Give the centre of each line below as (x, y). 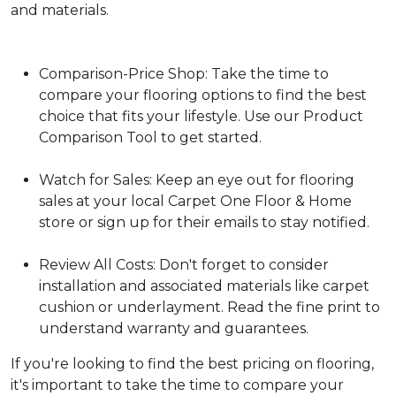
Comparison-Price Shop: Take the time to (184, 74)
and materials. (60, 11)
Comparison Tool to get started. (150, 138)
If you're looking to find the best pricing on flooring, (192, 364)
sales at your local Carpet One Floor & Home (195, 202)
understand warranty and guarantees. (174, 329)
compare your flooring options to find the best (203, 95)
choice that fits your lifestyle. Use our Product (201, 117)
